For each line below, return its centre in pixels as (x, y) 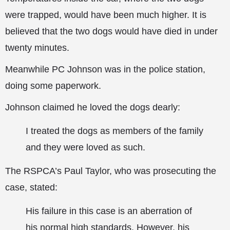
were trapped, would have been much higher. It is (106, 15)
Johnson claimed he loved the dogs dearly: (93, 108)
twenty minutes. (37, 48)
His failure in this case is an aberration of (109, 211)
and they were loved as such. (85, 148)
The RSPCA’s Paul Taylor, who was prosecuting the (111, 171)
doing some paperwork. (53, 86)
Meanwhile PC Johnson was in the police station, (105, 70)
